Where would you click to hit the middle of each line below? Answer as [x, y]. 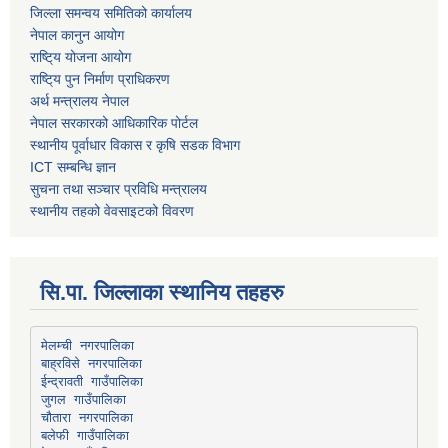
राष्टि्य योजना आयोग [80, 57]
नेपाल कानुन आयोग [77, 35]
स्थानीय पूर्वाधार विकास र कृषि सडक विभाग [135, 145]
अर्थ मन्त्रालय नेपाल [79, 101]
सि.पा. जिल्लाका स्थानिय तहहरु [162, 293]
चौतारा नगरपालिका [86, 417]
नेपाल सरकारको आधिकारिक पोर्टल [114, 123]
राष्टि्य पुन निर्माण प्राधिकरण [100, 79]
